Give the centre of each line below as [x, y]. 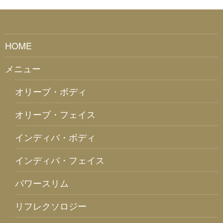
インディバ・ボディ [55, 137]
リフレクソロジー [51, 206]
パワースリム [42, 183]
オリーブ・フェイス [55, 114]
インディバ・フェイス [60, 160]
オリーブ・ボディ [51, 91]
